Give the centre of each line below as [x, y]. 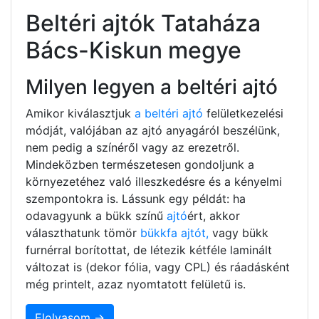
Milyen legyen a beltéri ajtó [152, 87]
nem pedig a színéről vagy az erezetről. [132, 147]
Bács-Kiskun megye [134, 50]
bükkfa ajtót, [174, 232]
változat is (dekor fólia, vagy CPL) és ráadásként [158, 267]
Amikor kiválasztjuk [78, 113]
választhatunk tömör [83, 232]
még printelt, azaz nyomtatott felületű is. [136, 284]
